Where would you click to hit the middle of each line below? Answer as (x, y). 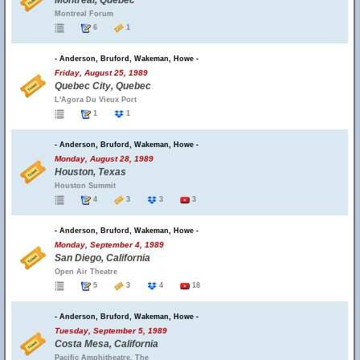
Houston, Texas (90, 172)
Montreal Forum (84, 14)
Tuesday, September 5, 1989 (111, 331)
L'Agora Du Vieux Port (96, 100)
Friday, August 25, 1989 (101, 73)
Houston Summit (85, 186)
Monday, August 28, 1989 (104, 159)
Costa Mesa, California (106, 344)
